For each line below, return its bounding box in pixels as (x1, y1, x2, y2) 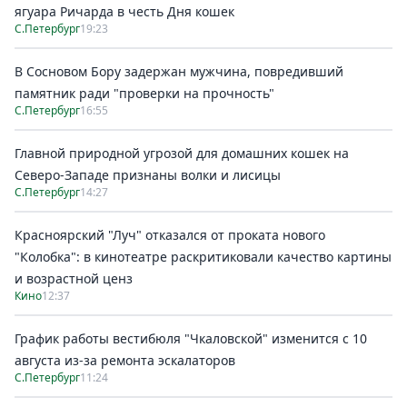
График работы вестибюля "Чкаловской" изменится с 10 (15, 330, 367, 347)
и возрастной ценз (15, 270, 133, 287)
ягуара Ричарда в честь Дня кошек (15, 3, 234, 20)
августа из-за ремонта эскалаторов (15, 352, 235, 369)
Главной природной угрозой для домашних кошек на (15, 144, 349, 162)
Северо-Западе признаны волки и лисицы (15, 166, 281, 184)
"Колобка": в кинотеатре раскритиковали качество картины (15, 248, 392, 265)
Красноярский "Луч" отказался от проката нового (15, 226, 325, 243)
